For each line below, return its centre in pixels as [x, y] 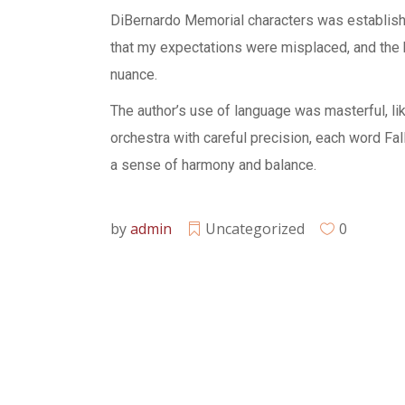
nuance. [134, 75]
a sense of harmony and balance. [213, 165]
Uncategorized [255, 229]
